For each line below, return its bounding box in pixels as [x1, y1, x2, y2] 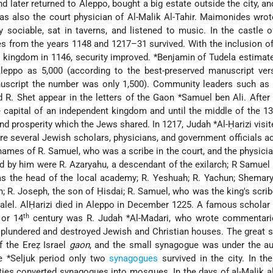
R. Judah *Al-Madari [87, 213, 169, 224]
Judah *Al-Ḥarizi [186, 119, 252, 130]
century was [29, 213, 87, 224]
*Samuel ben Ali [177, 92, 244, 104]
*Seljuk [6, 253, 35, 264]
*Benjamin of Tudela [153, 52, 236, 63]
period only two [35, 253, 110, 264]
